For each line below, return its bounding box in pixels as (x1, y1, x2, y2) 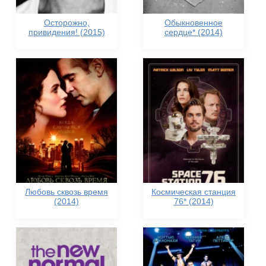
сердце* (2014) (164, 27, 223, 37)
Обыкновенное (164, 18, 223, 27)
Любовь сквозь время (25, 187, 108, 197)
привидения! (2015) (28, 27, 105, 37)
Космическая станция (151, 187, 236, 197)
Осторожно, (43, 18, 90, 27)
